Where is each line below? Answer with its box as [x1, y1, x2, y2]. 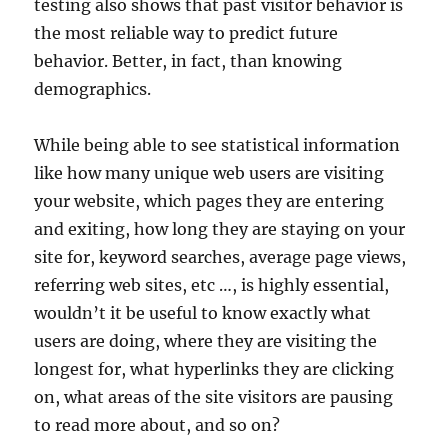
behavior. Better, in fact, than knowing [34, 51, 343, 71]
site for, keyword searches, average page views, [34, 247, 407, 267]
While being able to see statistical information [34, 135, 401, 155]
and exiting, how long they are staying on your [34, 219, 406, 239]
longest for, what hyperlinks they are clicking [34, 359, 395, 379]
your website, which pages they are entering [34, 191, 385, 211]
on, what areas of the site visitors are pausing [34, 387, 394, 407]
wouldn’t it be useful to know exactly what [34, 303, 372, 323]
